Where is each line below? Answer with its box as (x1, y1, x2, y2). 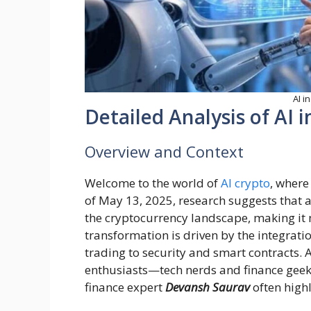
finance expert (85, 279, 165, 296)
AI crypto (221, 175, 270, 192)
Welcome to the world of (85, 175, 221, 192)
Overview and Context (85, 141, 244, 162)
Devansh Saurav (165, 279, 253, 296)
